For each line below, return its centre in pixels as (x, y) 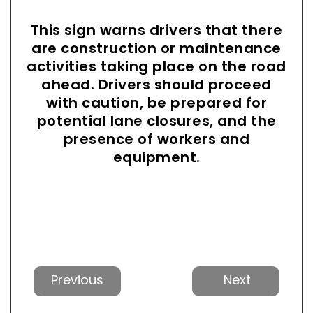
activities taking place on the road (156, 66)
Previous (69, 275)
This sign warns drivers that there (156, 30)
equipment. (156, 157)
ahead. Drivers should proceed (156, 84)
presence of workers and (156, 139)
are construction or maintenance (156, 48)
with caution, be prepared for (156, 102)
